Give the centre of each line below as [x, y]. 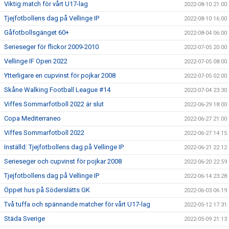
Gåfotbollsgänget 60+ [37, 32]
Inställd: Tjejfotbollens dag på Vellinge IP [64, 147]
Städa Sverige [25, 219]
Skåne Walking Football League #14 [57, 90]
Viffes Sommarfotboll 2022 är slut [54, 104]
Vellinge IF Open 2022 [36, 61]
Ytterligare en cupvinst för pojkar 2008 [60, 75]
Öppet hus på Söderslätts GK [47, 190]
